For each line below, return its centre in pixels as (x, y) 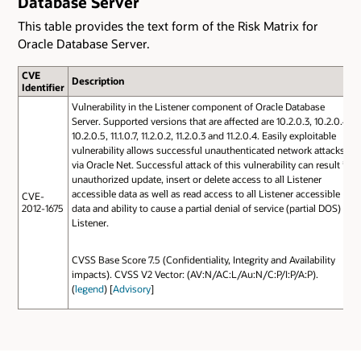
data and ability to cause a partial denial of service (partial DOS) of (212, 207)
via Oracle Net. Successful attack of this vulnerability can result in (211, 164)
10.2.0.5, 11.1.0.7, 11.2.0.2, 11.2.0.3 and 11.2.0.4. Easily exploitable (203, 135)
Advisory (131, 288)
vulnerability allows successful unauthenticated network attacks (208, 149)
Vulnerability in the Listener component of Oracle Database (198, 106)
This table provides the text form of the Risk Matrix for (168, 26)
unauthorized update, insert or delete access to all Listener (196, 178)
